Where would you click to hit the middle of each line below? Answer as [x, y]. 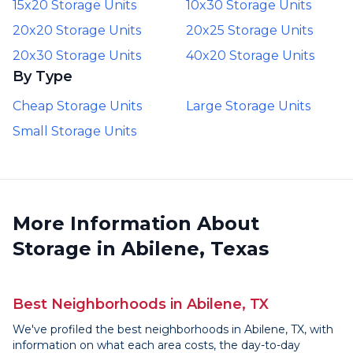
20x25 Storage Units [249, 30]
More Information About [136, 223]
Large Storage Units [248, 106]
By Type [43, 76]
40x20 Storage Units [250, 56]
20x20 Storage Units [77, 30]
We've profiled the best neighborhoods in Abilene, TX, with [173, 329]
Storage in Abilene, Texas [141, 249]
